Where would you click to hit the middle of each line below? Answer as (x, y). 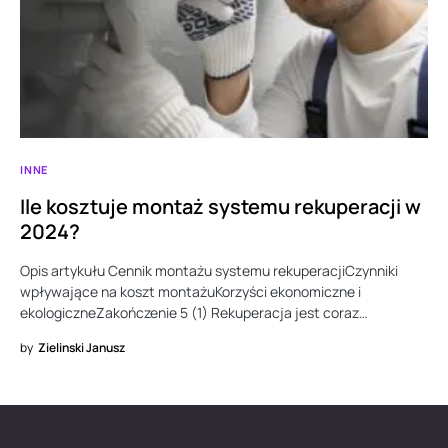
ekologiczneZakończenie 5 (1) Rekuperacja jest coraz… (194, 313)
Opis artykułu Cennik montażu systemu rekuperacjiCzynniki (209, 271)
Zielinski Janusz (81, 348)
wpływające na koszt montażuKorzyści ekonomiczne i (190, 292)
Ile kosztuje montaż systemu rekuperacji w (220, 207)
